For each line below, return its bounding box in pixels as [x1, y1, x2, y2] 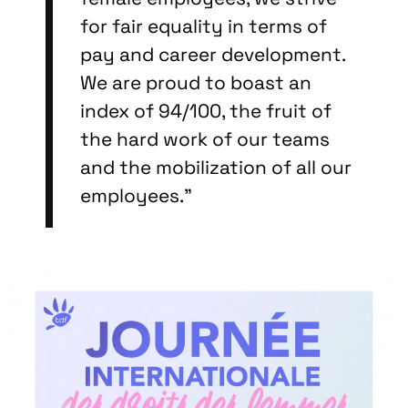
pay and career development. [80, 42, 345, 66]
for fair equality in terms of [80, 14, 327, 38]
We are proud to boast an [80, 70, 311, 95]
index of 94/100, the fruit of [80, 98, 331, 123]
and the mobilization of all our [80, 155, 352, 179]
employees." [80, 183, 192, 208]
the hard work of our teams [80, 127, 330, 151]
